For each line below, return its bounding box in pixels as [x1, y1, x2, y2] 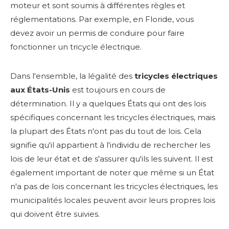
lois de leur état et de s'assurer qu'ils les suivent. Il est [10, 153, 213, 164]
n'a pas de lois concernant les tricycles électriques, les [10, 181, 218, 191]
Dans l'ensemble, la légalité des [10, 71, 134, 81]
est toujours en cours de [72, 84, 166, 95]
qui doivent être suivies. [10, 209, 100, 219]
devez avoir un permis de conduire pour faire [10, 28, 185, 38]
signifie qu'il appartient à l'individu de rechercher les [10, 140, 210, 150]
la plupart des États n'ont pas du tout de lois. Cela [10, 126, 201, 136]
